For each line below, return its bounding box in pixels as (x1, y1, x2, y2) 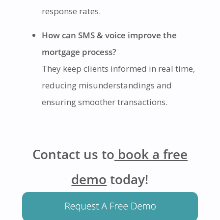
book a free (114, 146, 188, 163)
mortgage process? (41, 46, 116, 58)
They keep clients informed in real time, (41, 63, 195, 75)
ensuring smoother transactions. (41, 96, 167, 108)
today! (107, 171, 149, 188)
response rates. (41, 5, 101, 17)
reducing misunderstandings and (41, 80, 172, 91)
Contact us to (32, 146, 114, 163)
